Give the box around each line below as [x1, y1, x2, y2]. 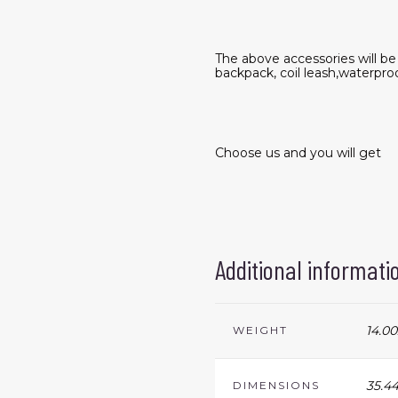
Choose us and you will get [215, 144, 381, 161]
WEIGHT [233, 322, 288, 337]
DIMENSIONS [233, 378, 320, 392]
